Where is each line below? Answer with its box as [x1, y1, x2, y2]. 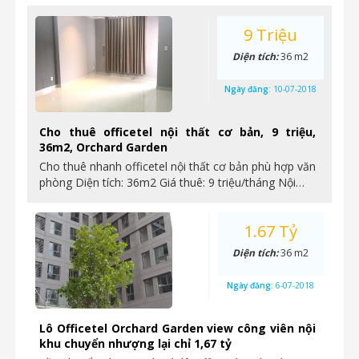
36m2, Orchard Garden [39, 139, 167, 155]
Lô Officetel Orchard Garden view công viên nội [39, 321, 316, 336]
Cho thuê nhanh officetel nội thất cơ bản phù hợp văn [39, 159, 316, 174]
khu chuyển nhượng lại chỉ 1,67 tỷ [39, 336, 232, 351]
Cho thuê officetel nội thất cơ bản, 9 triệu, [39, 124, 316, 139]
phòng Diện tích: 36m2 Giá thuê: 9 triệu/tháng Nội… [39, 175, 305, 190]
